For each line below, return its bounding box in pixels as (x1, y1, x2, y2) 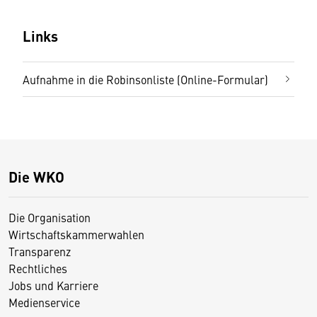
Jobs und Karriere (8, 277, 98, 293)
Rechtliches (8, 260, 67, 276)
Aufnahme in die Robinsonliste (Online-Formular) (23, 71, 268, 87)
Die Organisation (8, 209, 91, 225)
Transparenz (8, 243, 71, 259)
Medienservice (8, 294, 80, 310)
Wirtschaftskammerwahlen (8, 226, 144, 242)
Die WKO (8, 166, 64, 187)
